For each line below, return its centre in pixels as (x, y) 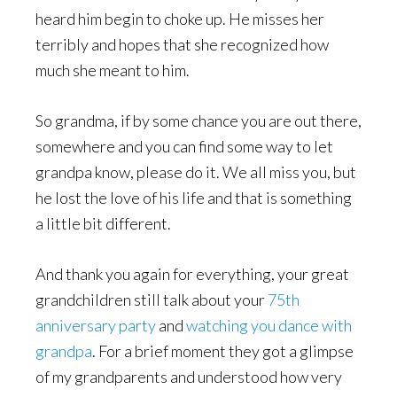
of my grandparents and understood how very (189, 377)
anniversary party (96, 325)
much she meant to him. (113, 70)
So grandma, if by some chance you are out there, (198, 121)
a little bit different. (103, 223)
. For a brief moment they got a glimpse (223, 351)
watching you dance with (269, 325)
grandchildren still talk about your (152, 300)
